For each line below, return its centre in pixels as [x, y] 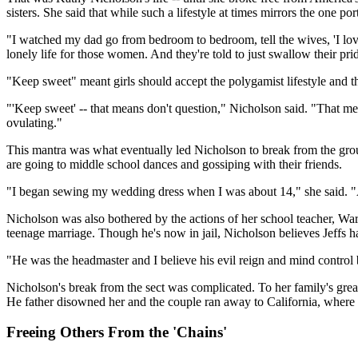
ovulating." [34, 122]
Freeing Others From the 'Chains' [117, 332]
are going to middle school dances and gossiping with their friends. [174, 164]
